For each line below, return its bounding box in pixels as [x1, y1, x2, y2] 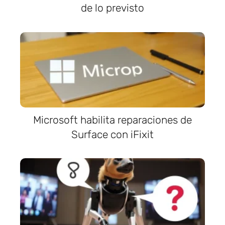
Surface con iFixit [71, 128, 154, 141]
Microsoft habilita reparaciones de [33, 113, 192, 126]
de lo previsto [81, 2, 144, 15]
